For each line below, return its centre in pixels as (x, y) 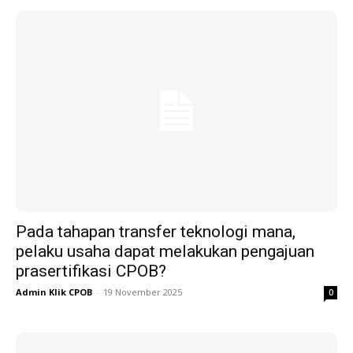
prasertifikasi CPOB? (91, 271)
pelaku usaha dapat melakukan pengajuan (165, 251)
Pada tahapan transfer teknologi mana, (156, 231)
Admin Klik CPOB (54, 292)
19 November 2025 (143, 292)
